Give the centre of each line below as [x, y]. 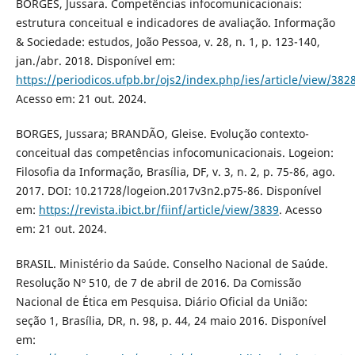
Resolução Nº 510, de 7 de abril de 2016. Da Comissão [158, 282]
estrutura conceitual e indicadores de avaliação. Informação [175, 22]
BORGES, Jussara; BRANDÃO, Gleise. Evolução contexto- [162, 133]
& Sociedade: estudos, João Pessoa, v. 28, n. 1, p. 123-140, [168, 41]
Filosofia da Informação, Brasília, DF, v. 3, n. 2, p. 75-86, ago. [175, 171]
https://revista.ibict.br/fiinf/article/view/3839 [158, 209]
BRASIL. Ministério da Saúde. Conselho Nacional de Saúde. [172, 263]
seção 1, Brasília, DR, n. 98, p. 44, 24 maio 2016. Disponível [171, 320]
